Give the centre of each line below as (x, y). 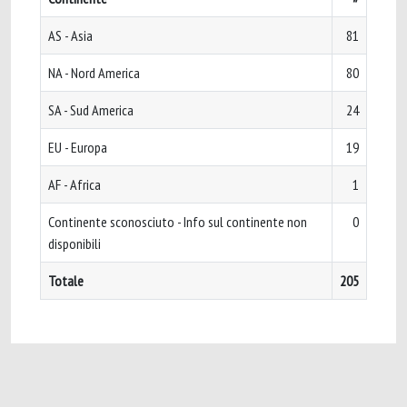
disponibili (74, 243)
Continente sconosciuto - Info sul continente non (178, 222)
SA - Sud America (91, 110)
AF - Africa (74, 184)
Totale (66, 281)
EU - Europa (78, 147)
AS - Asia (70, 35)
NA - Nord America (94, 73)
